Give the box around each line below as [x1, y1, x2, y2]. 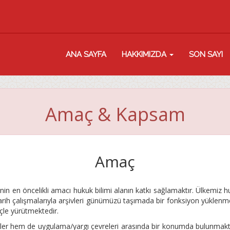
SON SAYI [189, 50, 223, 59]
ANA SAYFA [66, 50, 106, 59]
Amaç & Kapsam [45, 102, 185, 127]
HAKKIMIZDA [122, 50, 168, 59]
